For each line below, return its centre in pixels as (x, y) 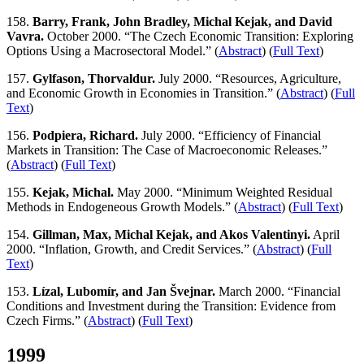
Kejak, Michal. (73, 192)
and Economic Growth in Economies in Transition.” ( (143, 93)
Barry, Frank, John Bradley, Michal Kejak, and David (182, 21)
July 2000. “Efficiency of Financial (230, 135)
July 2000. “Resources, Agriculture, (248, 78)
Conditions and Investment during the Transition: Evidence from (171, 305)
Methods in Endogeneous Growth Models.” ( (122, 206)
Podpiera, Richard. (85, 135)
